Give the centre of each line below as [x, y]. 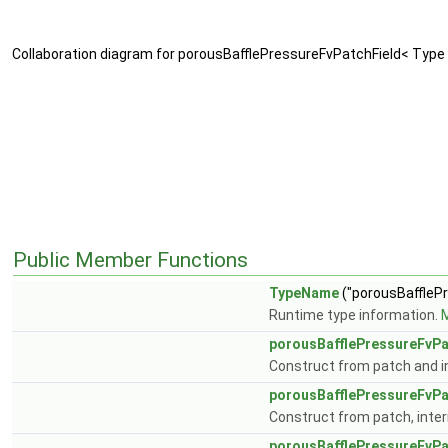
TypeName [304, 293]
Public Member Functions [130, 260]
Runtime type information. [355, 315]
